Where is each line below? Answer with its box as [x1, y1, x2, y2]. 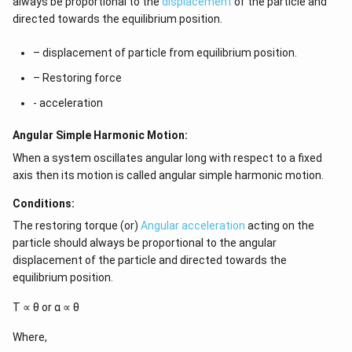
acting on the [245, 219, 314, 232]
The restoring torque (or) [13, 219, 141, 232]
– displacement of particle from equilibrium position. [32, 46, 297, 59]
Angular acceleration [141, 219, 245, 232]
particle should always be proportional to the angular [13, 236, 277, 249]
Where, [13, 331, 47, 343]
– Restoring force [32, 71, 122, 84]
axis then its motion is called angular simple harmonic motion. [13, 169, 324, 181]
